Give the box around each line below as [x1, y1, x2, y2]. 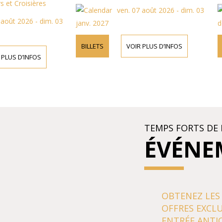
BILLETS [72, 42, 95, 51]
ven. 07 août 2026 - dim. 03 [108, 5, 196, 15]
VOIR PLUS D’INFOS [117, 42, 174, 51]
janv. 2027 [67, 18, 100, 28]
